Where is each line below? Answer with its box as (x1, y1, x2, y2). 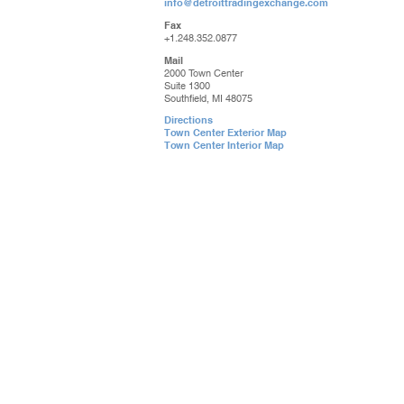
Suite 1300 (164, 80, 210, 91)
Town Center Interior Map (164, 139, 284, 151)
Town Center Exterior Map (164, 126, 287, 139)
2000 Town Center (164, 68, 243, 78)
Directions (164, 114, 213, 126)
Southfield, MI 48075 (164, 93, 252, 104)
